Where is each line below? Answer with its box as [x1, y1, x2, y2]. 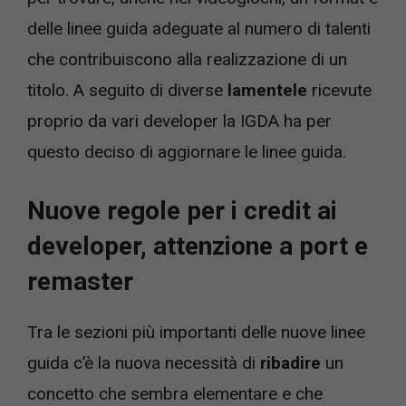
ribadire [260, 353, 321, 374]
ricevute [307, 79, 372, 101]
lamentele [227, 79, 307, 101]
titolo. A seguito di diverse [27, 79, 227, 101]
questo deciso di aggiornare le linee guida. [27, 140, 346, 162]
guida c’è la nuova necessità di [27, 353, 260, 374]
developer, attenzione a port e [27, 231, 368, 262]
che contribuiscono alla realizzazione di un [27, 48, 347, 70]
